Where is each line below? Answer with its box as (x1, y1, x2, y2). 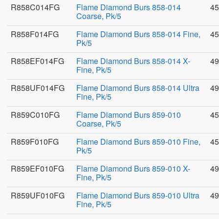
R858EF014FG (11, 55, 64, 66)
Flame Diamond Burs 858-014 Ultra (76, 82, 199, 93)
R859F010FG (11, 136, 59, 147)
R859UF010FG (11, 190, 65, 201)
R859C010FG (11, 109, 60, 120)
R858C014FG (11, 1, 60, 13)
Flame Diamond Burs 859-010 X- (76, 163, 190, 174)
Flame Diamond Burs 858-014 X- (76, 55, 190, 66)
